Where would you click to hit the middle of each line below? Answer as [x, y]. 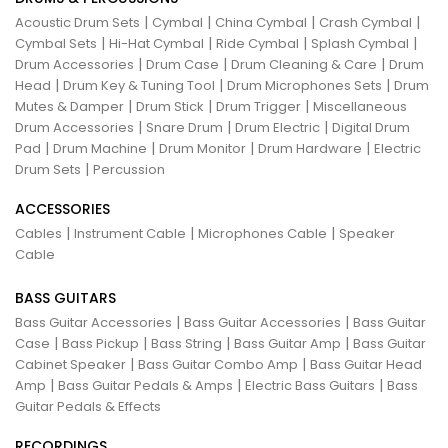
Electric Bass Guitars [310, 385]
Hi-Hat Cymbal [156, 43]
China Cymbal [261, 22]
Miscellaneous [360, 106]
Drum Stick [170, 106]
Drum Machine [100, 148]
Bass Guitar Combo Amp [218, 364]
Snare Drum [184, 127]
